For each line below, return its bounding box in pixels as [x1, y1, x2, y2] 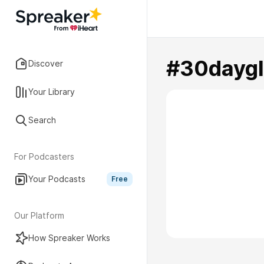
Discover [28, 58, 63, 68]
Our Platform [14, 210, 64, 220]
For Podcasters [14, 151, 74, 161]
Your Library [28, 87, 75, 97]
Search [28, 115, 56, 125]
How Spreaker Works [28, 233, 110, 243]
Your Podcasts [28, 174, 85, 184]
